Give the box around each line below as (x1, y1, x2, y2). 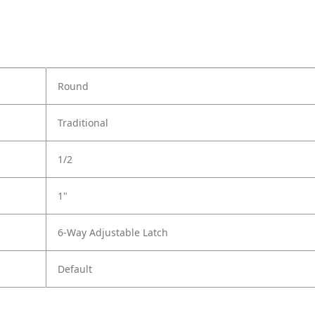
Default (58, 262, 92, 276)
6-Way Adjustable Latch (58, 226, 168, 240)
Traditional (58, 116, 108, 130)
